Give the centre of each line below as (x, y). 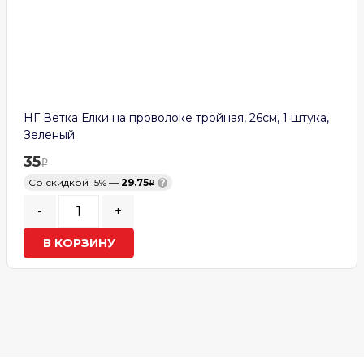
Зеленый (49, 135)
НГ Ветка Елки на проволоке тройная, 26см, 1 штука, (176, 118)
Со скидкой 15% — (75, 183)
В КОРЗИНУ (79, 243)
